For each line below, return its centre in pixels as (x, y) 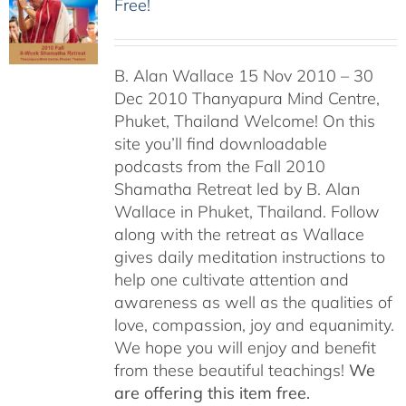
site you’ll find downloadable (220, 144)
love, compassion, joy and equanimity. (254, 325)
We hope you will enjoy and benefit (245, 348)
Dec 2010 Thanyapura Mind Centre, (246, 98)
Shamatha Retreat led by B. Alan (237, 189)
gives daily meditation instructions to (249, 257)
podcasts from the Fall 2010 (219, 166)
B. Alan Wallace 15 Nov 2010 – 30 (243, 76)
